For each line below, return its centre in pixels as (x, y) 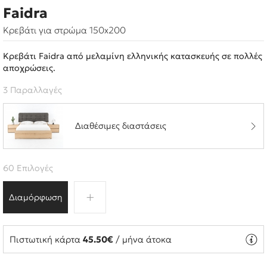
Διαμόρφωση (35, 197)
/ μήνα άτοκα (142, 239)
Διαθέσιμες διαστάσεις (121, 126)
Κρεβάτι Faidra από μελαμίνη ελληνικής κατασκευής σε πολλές (133, 56)
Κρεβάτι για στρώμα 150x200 (64, 30)
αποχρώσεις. (29, 68)
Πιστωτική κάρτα (46, 239)
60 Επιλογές (28, 168)
